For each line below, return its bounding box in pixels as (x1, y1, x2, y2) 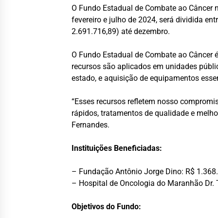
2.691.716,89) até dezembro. (72, 27, 170, 36)
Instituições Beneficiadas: (72, 144, 163, 153)
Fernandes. (72, 120, 110, 130)
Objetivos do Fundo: (72, 202, 142, 212)
